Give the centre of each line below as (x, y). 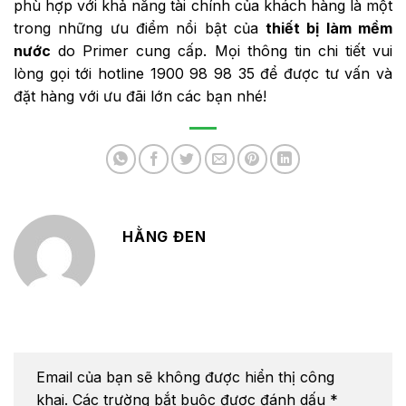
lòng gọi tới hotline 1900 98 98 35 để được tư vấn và (203, 73)
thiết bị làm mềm (329, 28)
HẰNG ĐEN (164, 236)
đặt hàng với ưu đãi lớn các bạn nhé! (140, 96)
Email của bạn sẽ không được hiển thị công (185, 377)
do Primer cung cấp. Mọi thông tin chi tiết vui (222, 50)
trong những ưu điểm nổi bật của (140, 28)
